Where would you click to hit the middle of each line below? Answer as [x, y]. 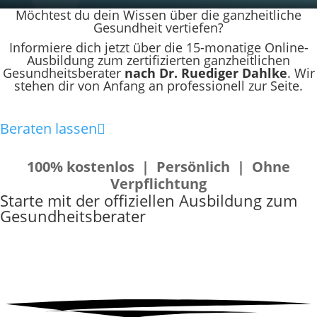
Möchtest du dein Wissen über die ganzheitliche [158, 15]
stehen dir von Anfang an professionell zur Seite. [158, 86]
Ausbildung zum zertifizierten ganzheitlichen [158, 60]
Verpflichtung [158, 184]
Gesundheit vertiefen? [158, 28]
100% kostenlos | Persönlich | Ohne [158, 167]
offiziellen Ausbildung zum [201, 200]
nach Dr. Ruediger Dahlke [206, 73]
